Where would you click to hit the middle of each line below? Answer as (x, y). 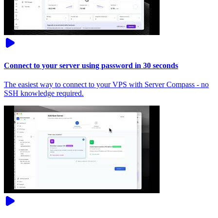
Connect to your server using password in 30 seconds (91, 65)
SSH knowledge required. (44, 93)
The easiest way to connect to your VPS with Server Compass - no (106, 84)
